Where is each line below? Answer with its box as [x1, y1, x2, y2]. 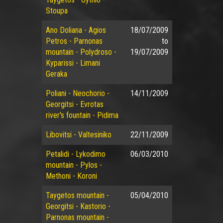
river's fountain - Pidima [45, 111, 118, 120]
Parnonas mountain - [45, 213, 109, 222]
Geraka [45, 69, 67, 79]
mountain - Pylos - [45, 160, 102, 170]
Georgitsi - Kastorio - [45, 202, 111, 211]
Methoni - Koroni [45, 171, 97, 181]
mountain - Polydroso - [45, 47, 116, 57]
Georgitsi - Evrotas [45, 100, 104, 109]
